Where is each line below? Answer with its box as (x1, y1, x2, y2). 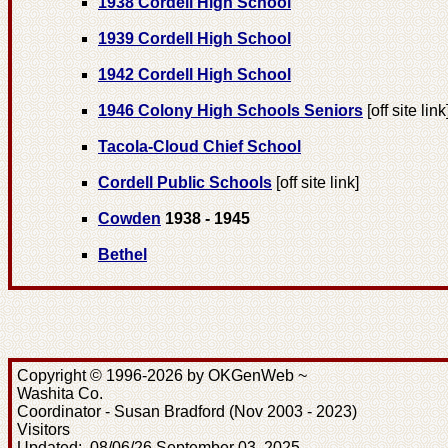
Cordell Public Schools (98, 174, 272, 191)
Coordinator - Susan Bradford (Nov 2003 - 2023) (17, 403, 357, 420)
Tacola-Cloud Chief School (98, 138, 301, 155)
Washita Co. (17, 385, 103, 402)
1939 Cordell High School (98, 30, 291, 47)
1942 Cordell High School (98, 66, 291, 83)
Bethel (98, 246, 147, 263)
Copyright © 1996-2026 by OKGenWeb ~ (17, 367, 307, 384)
